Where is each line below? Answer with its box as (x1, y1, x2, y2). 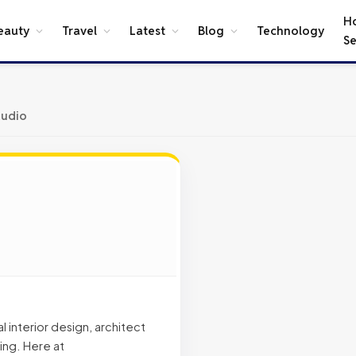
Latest (130, 22, 165, 38)
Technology (257, 22, 324, 38)
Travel (62, 22, 97, 38)
